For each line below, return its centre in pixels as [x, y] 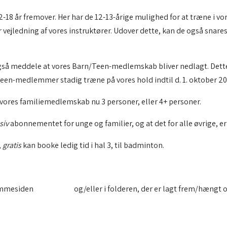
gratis [12, 145]
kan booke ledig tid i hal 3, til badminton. [93, 145]
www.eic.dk [54, 189]
